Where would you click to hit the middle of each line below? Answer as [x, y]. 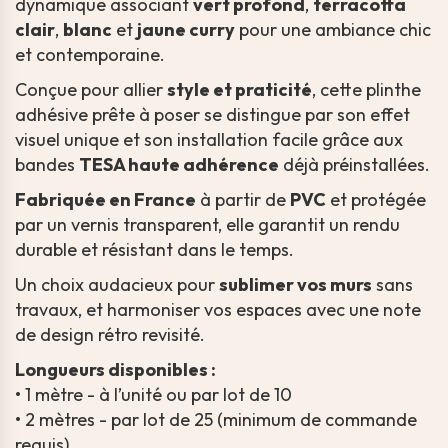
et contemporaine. [90, 55]
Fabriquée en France [105, 200]
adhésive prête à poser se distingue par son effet [212, 115]
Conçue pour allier [91, 90]
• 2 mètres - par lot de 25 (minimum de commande [216, 420]
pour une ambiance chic [333, 30]
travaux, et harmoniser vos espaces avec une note [218, 310]
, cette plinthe [366, 90]
